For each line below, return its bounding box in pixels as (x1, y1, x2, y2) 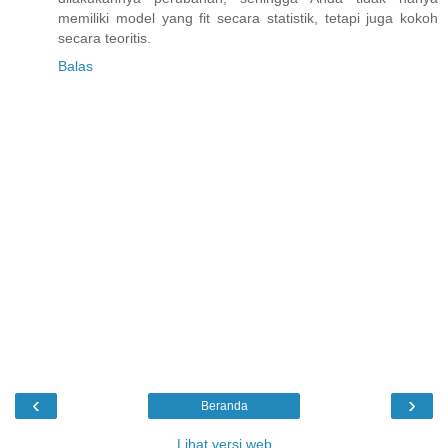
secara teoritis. (58, 29, 151, 46)
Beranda (200, 399, 248, 414)
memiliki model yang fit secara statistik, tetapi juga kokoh (58, 9, 438, 26)
